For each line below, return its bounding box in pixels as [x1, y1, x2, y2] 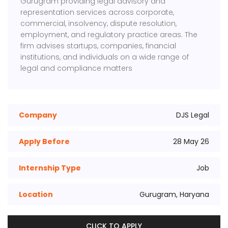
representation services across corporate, [20, 7, 175, 18]
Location [19, 189, 53, 200]
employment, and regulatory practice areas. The [20, 30, 198, 40]
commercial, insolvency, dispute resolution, [20, 18, 177, 29]
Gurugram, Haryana [139, 189, 209, 200]
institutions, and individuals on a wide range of [20, 52, 189, 63]
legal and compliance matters [20, 63, 133, 74]
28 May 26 [173, 136, 209, 147]
